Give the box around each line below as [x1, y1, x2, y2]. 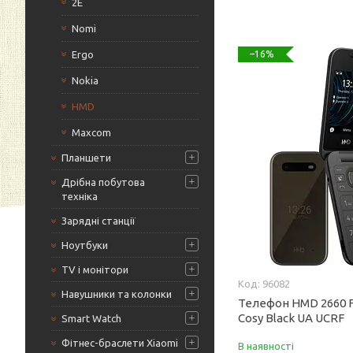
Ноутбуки [61, 240, 108, 251]
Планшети [61, 152, 111, 163]
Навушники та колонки [61, 288, 172, 299]
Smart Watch [61, 313, 121, 324]
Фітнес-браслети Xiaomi [61, 337, 178, 348]
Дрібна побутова [61, 176, 145, 188]
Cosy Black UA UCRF [238, 311, 345, 325]
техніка [61, 191, 98, 202]
